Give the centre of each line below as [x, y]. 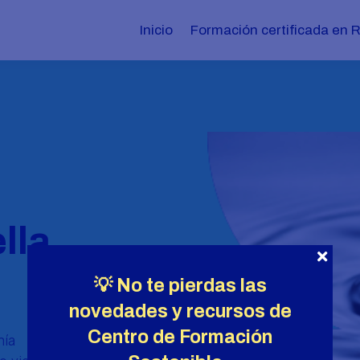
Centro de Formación [180, 337]
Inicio [156, 30]
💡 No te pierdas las [180, 286]
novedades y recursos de [180, 311]
